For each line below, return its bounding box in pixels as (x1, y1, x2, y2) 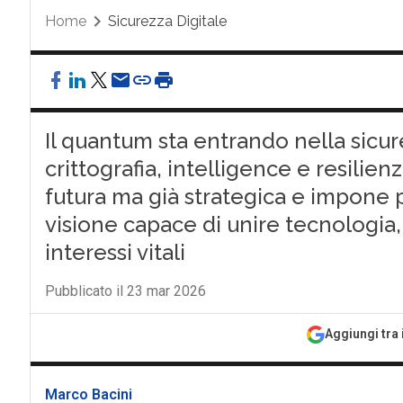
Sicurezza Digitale (107, 13, 227, 30)
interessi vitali (44, 239, 185, 265)
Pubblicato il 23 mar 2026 (44, 282, 206, 300)
